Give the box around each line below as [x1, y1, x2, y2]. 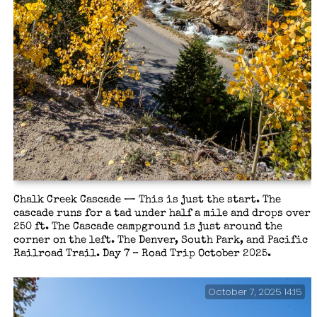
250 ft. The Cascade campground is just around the [13, 221, 282, 234]
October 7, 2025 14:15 [208, 284, 303, 299]
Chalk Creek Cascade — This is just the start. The [13, 195, 281, 207]
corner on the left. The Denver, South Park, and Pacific [13, 235, 308, 247]
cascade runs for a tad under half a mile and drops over [13, 208, 311, 220]
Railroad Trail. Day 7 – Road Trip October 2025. [13, 248, 271, 260]
